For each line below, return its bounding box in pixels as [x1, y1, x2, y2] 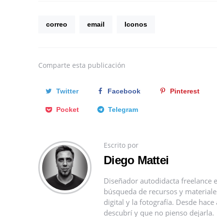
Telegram [108, 105, 139, 113]
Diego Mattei [104, 153, 169, 167]
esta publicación [72, 60, 125, 70]
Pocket [56, 105, 79, 113]
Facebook [108, 87, 141, 95]
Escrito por [104, 140, 139, 150]
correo [46, 20, 67, 28]
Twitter [56, 87, 78, 95]
